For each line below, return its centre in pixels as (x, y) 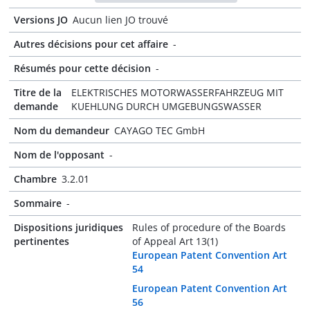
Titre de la (38, 92)
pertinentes (42, 241)
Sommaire (38, 203)
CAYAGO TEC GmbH (159, 130)
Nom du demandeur (62, 130)
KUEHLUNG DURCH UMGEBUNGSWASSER (166, 106)
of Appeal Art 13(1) (175, 241)
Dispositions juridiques (69, 227)
